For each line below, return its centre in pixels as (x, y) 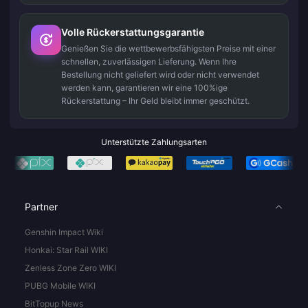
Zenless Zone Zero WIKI (70, 267)
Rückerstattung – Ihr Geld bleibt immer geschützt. (155, 100)
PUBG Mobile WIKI (60, 285)
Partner (41, 206)
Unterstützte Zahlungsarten (154, 142)
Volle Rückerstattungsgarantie (133, 32)
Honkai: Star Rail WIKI (66, 250)
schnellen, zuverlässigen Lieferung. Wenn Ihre (149, 61)
